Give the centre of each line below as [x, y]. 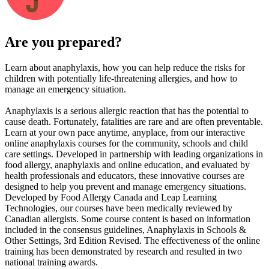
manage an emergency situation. [65, 89]
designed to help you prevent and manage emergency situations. [125, 187]
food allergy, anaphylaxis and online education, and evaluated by [127, 165]
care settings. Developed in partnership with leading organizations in [134, 154]
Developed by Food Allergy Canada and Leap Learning [111, 198]
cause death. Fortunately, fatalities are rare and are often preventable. [134, 122]
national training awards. [51, 262]
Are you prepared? [63, 42]
